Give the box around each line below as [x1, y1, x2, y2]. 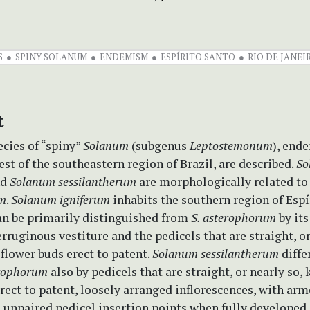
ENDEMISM [100, 50, 148, 63]
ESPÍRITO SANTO [161, 50, 235, 63]
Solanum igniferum [11, 191, 113, 208]
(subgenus [129, 137, 190, 154]
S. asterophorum [191, 209, 276, 226]
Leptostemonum [190, 137, 273, 154]
